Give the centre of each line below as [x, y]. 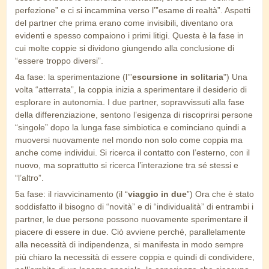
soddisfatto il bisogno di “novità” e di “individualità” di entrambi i [134, 207]
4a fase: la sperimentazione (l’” [74, 77]
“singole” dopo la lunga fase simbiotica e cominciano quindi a [131, 128]
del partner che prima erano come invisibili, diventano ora [124, 23]
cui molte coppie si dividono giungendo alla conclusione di [125, 48]
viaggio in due [157, 194]
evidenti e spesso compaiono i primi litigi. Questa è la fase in [129, 36]
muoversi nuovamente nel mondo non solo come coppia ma [129, 140]
